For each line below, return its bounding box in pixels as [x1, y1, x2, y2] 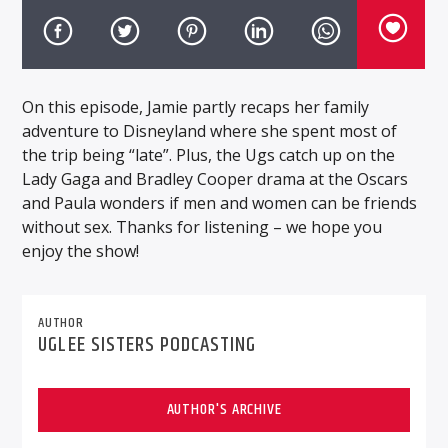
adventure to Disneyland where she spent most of [22, 119, 398, 142]
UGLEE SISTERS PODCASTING [38, 328, 257, 361]
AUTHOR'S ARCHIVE [166, 396, 282, 422]
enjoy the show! [22, 239, 140, 262]
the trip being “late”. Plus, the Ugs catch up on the [22, 143, 396, 166]
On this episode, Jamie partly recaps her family [22, 95, 370, 118]
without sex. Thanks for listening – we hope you [22, 215, 383, 238]
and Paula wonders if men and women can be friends [22, 191, 418, 214]
